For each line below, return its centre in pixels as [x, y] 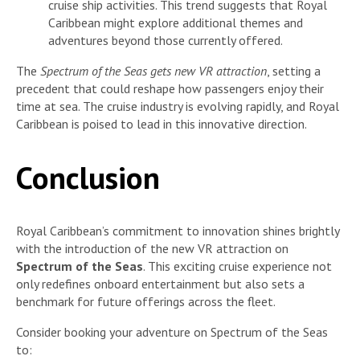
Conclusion [88, 177]
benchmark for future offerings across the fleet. [146, 301]
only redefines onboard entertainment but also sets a [160, 283]
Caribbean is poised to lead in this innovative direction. [162, 124]
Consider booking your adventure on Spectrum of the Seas [172, 331]
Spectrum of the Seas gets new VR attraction [153, 71]
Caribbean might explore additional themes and [176, 23]
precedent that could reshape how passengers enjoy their [170, 89]
